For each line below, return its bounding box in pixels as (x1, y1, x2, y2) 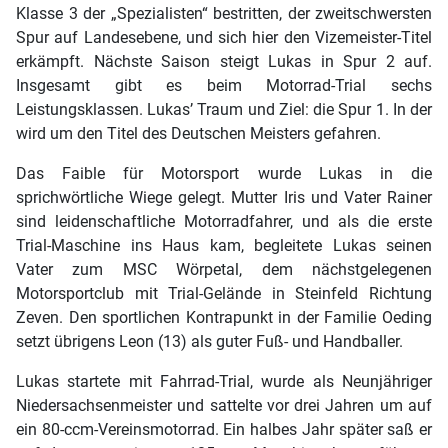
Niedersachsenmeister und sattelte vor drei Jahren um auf (16, 396, 432, 416)
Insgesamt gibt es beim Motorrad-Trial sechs (16, 76, 432, 96)
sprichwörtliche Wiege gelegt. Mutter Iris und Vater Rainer (16, 188, 432, 208)
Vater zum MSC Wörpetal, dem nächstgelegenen (16, 260, 432, 280)
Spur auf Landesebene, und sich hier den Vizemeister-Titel (16, 28, 432, 48)
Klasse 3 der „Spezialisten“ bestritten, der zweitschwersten (16, 4, 432, 24)
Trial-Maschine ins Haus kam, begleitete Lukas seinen (16, 236, 432, 256)
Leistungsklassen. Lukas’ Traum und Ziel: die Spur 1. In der (16, 100, 432, 120)
